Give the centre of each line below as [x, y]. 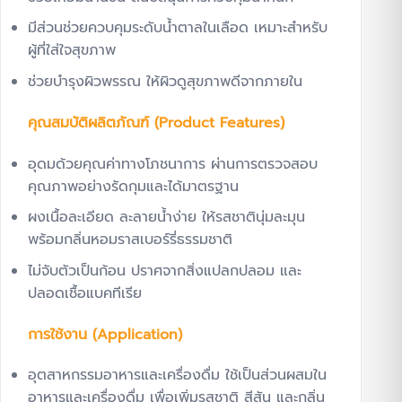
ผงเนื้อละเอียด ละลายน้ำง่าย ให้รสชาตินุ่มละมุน [166, 218]
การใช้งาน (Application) [105, 334]
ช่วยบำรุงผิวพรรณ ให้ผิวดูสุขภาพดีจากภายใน [165, 81]
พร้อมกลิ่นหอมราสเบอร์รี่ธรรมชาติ [130, 240]
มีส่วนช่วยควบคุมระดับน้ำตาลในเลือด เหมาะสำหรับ [178, 28]
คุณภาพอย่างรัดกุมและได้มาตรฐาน [133, 186]
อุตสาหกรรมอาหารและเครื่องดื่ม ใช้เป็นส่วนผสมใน [177, 376]
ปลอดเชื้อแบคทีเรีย [85, 293]
